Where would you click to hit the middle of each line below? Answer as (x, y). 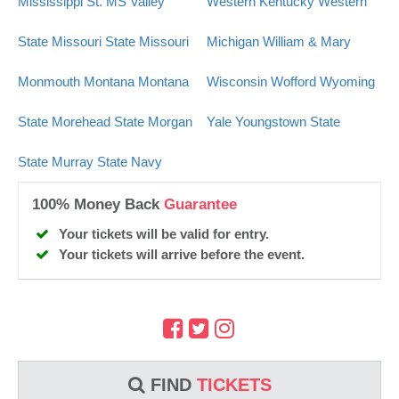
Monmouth (49, 82)
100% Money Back (98, 205)
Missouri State (94, 42)
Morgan (170, 122)
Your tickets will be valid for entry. (164, 234)
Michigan (232, 42)
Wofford (293, 82)
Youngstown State (287, 122)
